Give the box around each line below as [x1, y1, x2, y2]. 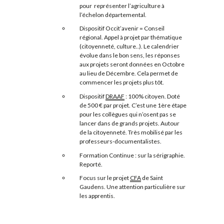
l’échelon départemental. [79, 10, 146, 18]
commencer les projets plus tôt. [79, 78, 164, 86]
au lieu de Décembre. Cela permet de [79, 69, 178, 77]
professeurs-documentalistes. [79, 137, 161, 145]
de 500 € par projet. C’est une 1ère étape [79, 101, 186, 109]
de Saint [141, 174, 163, 182]
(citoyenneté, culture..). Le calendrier [79, 42, 179, 50]
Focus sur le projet [79, 174, 130, 182]
